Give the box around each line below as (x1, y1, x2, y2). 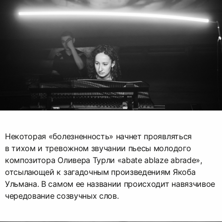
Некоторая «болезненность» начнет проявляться (5, 131, 192, 142)
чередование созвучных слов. (5, 191, 119, 201)
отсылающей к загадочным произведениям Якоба (5, 167, 196, 177)
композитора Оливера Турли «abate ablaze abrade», (5, 155, 202, 166)
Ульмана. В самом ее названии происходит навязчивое (5, 179, 215, 189)
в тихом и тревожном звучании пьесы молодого (5, 143, 191, 154)
